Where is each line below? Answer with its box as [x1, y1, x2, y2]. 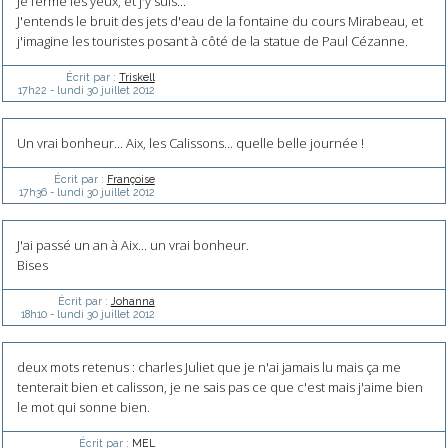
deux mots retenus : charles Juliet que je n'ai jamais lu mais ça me [16, 358, 401, 377]
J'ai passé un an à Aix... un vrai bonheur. [16, 236, 249, 255]
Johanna [110, 294, 155, 307]
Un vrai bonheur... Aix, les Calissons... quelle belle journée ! [16, 134, 364, 153]
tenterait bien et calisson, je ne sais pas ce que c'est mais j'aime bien [16, 378, 423, 397]
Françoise [106, 172, 155, 185]
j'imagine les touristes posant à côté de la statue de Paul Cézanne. [16, 31, 408, 50]
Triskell [118, 70, 155, 83]
